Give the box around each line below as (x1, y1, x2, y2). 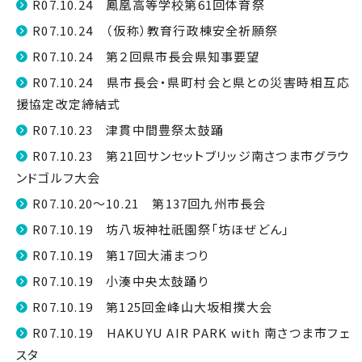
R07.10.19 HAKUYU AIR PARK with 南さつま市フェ (32, 324, 350, 341)
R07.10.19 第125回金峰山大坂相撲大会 (32, 298, 273, 315)
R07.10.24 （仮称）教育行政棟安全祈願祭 (32, 22, 279, 39)
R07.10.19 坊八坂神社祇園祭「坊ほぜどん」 (32, 221, 290, 238)
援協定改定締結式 (16, 95, 121, 112)
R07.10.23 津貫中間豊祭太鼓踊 (32, 121, 225, 138)
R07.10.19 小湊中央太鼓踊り (32, 272, 208, 289)
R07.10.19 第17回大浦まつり (32, 246, 209, 263)
